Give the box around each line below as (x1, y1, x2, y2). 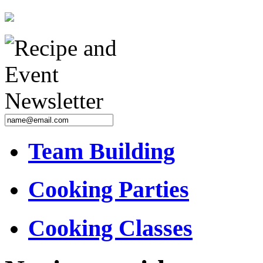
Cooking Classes (28, 215, 193, 242)
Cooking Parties (28, 176, 189, 203)
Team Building (28, 137, 175, 164)
